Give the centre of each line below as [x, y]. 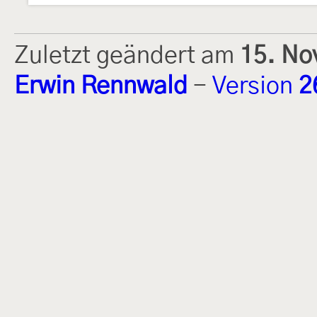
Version [255, 86]
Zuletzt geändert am [127, 56]
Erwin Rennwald [101, 86]
